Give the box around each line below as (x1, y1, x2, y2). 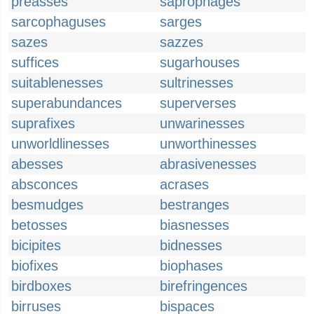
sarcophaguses (11, 14, 106, 29)
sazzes (160, 34, 203, 50)
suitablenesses (11, 75, 103, 90)
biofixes (11, 258, 58, 273)
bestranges (160, 197, 229, 212)
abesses (11, 156, 63, 172)
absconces (11, 177, 78, 192)
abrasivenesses (160, 156, 257, 172)
